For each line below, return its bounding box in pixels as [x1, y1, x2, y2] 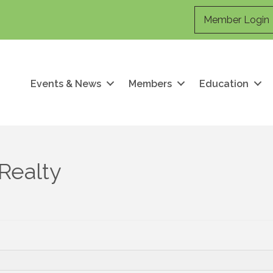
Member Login [203, 14, 269, 26]
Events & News [30, 77, 102, 90]
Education [199, 77, 249, 90]
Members [129, 77, 172, 90]
